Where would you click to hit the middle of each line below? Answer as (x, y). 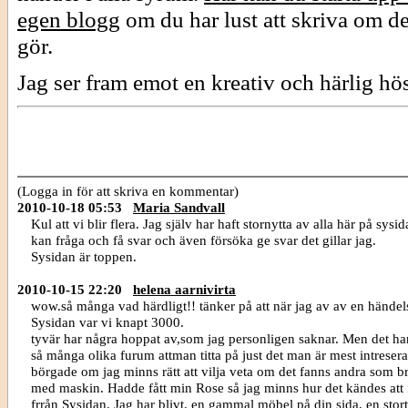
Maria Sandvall (179, 207)
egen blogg (69, 19)
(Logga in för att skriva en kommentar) (128, 190)
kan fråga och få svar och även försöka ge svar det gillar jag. (204, 240)
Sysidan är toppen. (84, 256)
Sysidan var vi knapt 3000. (107, 321)
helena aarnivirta (184, 289)
